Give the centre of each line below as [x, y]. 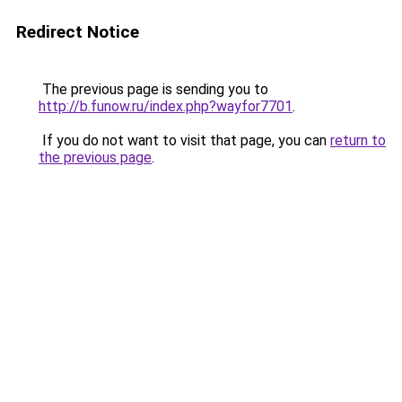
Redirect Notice [78, 32]
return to [358, 140]
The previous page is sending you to [153, 89]
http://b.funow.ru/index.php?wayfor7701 [166, 106]
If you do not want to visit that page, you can [184, 140]
